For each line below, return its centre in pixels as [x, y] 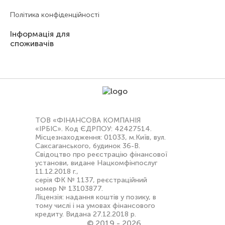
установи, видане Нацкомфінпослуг [96, 163]
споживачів [32, 43]
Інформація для [40, 34]
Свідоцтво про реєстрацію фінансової [101, 154]
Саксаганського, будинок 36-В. [88, 146]
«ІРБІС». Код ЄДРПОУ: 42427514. [93, 129]
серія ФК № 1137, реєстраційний [91, 180]
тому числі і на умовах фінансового [95, 206]
